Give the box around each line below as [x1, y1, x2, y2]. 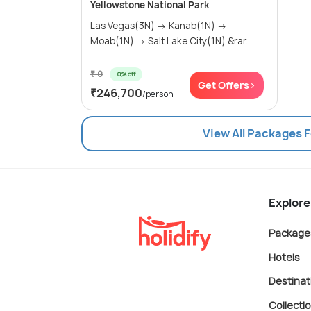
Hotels [269, 250, 300, 264]
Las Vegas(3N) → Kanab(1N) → [90, 19, 227, 33]
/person [142, 88, 174, 101]
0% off [117, 69, 135, 79]
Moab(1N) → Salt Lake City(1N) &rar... [90, 35, 252, 48]
